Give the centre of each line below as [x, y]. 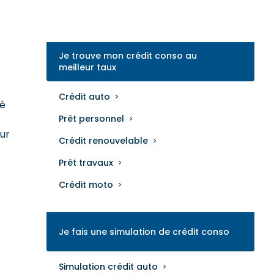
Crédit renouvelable [103, 141]
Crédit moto [86, 185]
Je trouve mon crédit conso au [128, 56]
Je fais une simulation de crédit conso [144, 231]
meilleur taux [87, 67]
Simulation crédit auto [108, 267]
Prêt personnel [91, 119]
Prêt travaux [86, 163]
